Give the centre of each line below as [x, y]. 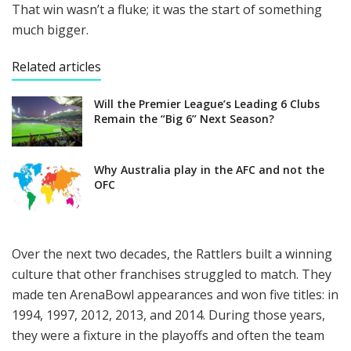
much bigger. [50, 29]
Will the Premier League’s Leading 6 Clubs [207, 103]
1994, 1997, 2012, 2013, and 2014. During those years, [168, 315]
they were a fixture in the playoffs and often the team [168, 336]
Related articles [56, 66]
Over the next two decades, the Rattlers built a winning [172, 254]
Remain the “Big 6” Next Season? [184, 118]
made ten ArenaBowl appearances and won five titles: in [175, 295]
